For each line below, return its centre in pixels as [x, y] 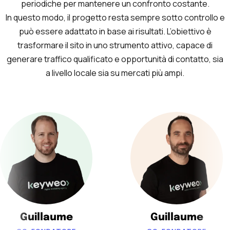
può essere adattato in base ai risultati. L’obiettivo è [115, 31]
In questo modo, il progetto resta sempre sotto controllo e [115, 17]
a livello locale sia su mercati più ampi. [115, 73]
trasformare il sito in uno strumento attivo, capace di [115, 45]
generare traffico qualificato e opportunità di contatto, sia [115, 59]
